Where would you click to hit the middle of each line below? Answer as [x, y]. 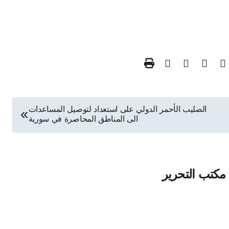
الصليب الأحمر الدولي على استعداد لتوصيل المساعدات [118, 110]
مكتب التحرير [194, 175]
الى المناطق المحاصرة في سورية [83, 120]
